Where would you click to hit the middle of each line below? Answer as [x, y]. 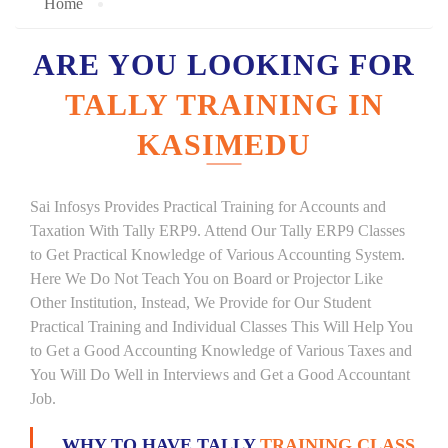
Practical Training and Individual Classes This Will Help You [221, 326]
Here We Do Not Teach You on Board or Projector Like [206, 278]
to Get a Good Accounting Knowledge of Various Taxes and [221, 350]
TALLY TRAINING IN [224, 104]
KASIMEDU [224, 144]
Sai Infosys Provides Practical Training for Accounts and [208, 206]
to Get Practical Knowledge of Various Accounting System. [217, 254]
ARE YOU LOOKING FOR [224, 64]
